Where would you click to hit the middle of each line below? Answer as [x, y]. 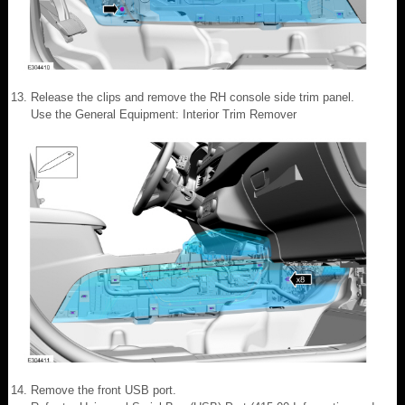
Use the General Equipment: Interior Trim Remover [164, 114]
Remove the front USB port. [104, 390]
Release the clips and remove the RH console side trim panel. [193, 97]
